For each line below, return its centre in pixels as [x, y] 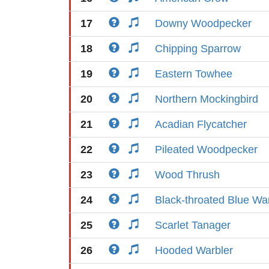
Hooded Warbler [194, 250]
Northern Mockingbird [207, 99]
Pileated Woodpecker [206, 150]
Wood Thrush [187, 175]
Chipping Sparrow [198, 49]
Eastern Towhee [194, 74]
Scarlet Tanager [193, 225]
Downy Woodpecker [203, 23]
